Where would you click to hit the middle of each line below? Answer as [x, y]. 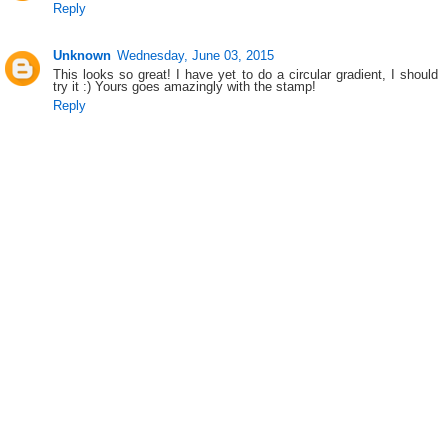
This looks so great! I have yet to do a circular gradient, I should [245, 75]
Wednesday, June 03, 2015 [196, 56]
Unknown [82, 56]
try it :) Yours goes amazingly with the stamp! [185, 87]
